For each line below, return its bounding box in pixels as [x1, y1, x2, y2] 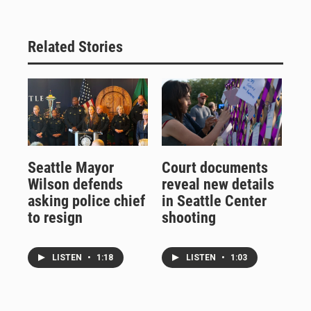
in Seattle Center [161, 192, 267, 210]
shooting [161, 208, 216, 226]
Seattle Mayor [28, 158, 114, 176]
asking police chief [28, 192, 145, 210]
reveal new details [161, 175, 274, 193]
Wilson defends [28, 175, 123, 193]
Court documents [161, 158, 268, 176]
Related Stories [28, 38, 123, 56]
